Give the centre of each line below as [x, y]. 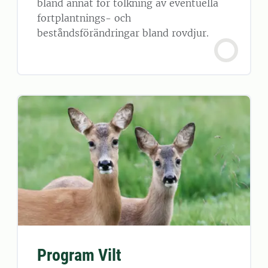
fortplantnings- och [84, 18]
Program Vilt [79, 255]
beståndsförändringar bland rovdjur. [123, 33]
